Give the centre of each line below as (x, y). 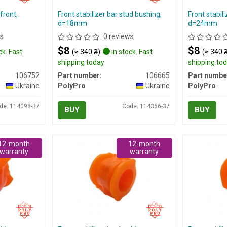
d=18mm (72, 23)
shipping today (81, 62)
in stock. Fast (131, 52)
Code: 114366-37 (146, 106)
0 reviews (118, 36)
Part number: (80, 75)
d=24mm (202, 23)
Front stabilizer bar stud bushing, (109, 14)
